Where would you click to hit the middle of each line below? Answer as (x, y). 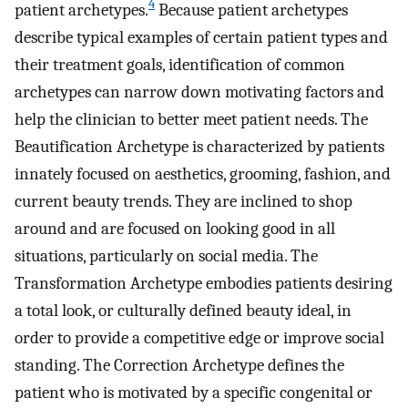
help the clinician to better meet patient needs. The (191, 119)
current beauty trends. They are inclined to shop (184, 201)
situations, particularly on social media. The (166, 255)
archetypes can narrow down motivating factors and (199, 92)
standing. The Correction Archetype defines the (179, 365)
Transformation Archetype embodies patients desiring (204, 283)
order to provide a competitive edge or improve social (199, 337)
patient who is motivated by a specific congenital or (194, 392)
